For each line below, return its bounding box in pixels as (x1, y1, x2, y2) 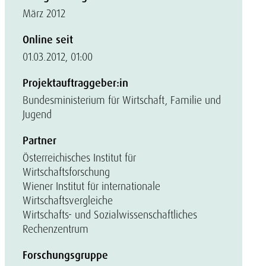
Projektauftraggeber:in (23, 76, 128, 90)
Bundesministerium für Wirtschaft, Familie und (23, 93, 221, 107)
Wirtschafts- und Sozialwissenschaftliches (23, 208, 197, 221)
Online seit (23, 33, 73, 47)
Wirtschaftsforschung (23, 165, 110, 179)
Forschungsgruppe (23, 248, 108, 262)
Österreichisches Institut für (23, 151, 136, 164)
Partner (23, 134, 56, 148)
